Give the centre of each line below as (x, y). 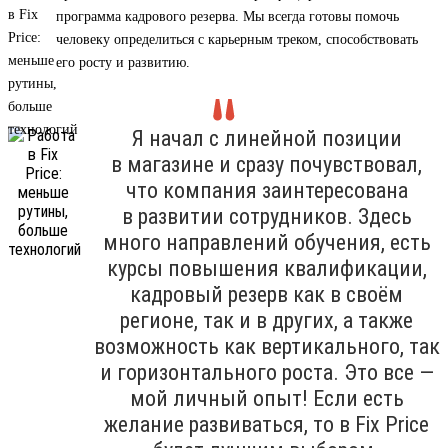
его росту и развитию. (123, 62)
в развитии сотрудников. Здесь (266, 216)
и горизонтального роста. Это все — (266, 372)
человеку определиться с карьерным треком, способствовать (237, 39)
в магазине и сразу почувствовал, (266, 164)
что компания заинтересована (266, 190)
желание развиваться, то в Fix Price (266, 424)
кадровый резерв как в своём (266, 294)
